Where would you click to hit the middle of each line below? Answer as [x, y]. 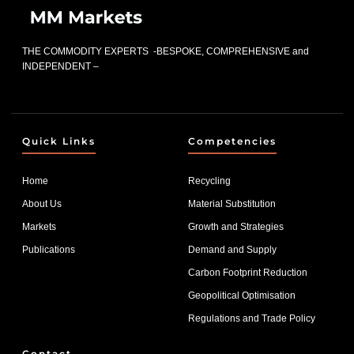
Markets [39, 227]
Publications [49, 250]
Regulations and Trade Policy [252, 318]
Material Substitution [232, 204]
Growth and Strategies [236, 227]
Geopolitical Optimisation [242, 296]
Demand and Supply [232, 250]
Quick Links [59, 141]
